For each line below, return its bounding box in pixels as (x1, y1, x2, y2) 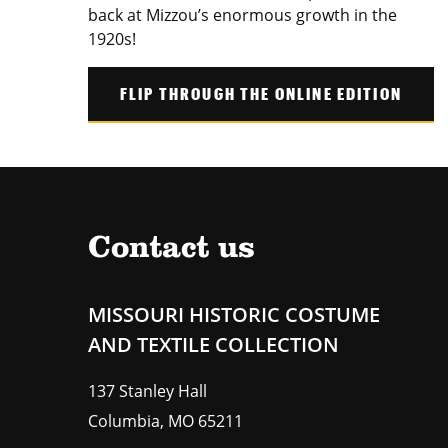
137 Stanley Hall (88, 379, 207, 402)
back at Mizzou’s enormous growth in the (88, 3, 397, 26)
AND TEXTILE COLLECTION (88, 330, 339, 358)
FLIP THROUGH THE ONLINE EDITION (120, 83, 402, 103)
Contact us (88, 232, 255, 265)
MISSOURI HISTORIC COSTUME (88, 300, 380, 328)
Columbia (88, 409, 160, 432)
